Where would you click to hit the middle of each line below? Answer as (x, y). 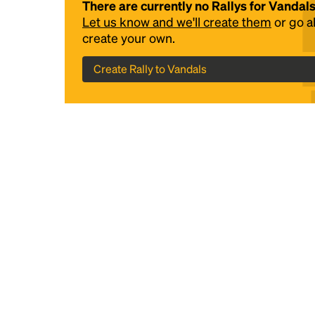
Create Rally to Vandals (150, 69)
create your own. (129, 38)
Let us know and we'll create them (177, 21)
